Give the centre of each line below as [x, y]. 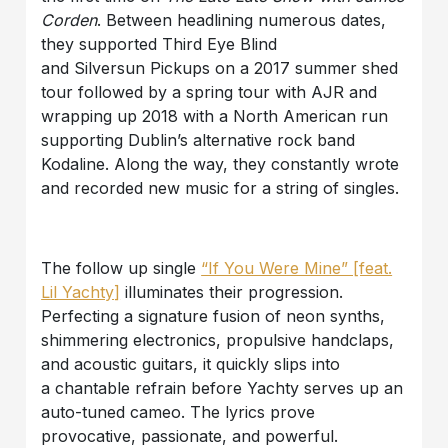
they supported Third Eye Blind [159, 44]
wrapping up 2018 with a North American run [215, 116]
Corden [69, 20]
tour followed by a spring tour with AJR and [209, 92]
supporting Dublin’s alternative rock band [198, 140]
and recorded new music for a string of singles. [220, 188]
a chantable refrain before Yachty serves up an [222, 388]
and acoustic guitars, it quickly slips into [191, 364]
